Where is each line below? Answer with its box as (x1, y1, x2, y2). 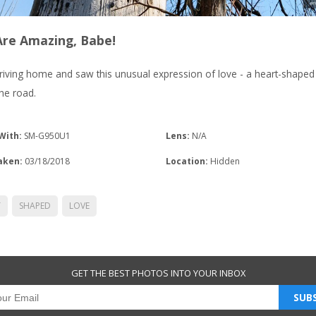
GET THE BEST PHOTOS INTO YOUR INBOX (71, 267, 245, 279)
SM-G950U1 (22, 130, 71, 142)
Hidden (207, 155, 240, 167)
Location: (165, 155, 208, 167)
